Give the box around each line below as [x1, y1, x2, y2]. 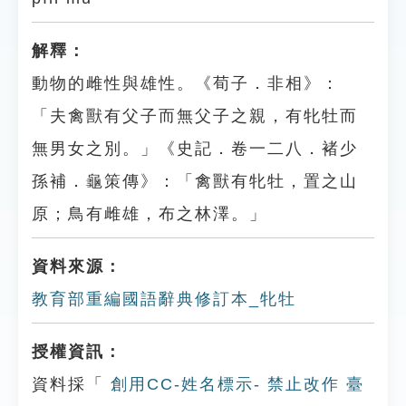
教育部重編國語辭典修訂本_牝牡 [32, 290, 296, 308]
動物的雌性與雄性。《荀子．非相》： [32, 74, 340, 92]
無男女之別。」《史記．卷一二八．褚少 [32, 140, 358, 158]
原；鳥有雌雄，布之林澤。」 [32, 205, 267, 223]
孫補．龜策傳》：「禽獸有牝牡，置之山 [32, 172, 358, 190]
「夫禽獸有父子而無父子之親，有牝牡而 [32, 107, 358, 125]
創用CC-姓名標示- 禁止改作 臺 [104, 375, 364, 393]
